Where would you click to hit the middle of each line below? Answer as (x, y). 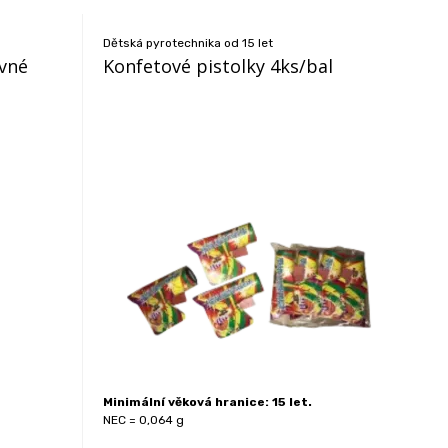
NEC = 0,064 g (144, 420)
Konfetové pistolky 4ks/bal (218, 66)
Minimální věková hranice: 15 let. (208, 402)
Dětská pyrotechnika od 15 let (188, 43)
